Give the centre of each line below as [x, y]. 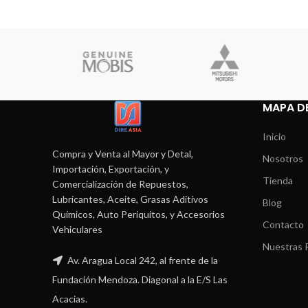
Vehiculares [77, 229]
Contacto [283, 225]
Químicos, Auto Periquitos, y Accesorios [139, 214]
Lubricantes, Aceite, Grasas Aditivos [130, 199]
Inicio [274, 137]
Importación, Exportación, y [111, 168]
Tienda [277, 181]
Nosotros [283, 159]
